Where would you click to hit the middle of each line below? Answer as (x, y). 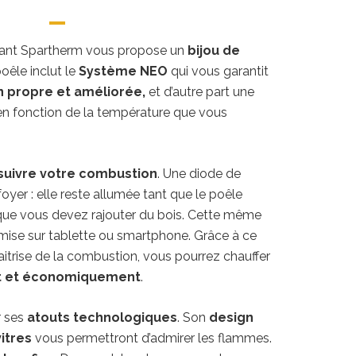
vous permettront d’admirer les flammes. (151, 339)
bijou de (213, 51)
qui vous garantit (218, 72)
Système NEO (123, 72)
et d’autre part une (199, 92)
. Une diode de (199, 174)
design (231, 318)
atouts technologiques (102, 318)
